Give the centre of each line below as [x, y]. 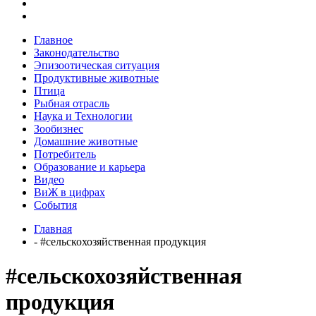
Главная [53, 229]
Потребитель [65, 154]
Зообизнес [59, 128]
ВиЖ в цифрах [69, 192]
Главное [53, 39]
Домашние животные [86, 141]
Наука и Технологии [83, 116]
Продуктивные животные [96, 78]
